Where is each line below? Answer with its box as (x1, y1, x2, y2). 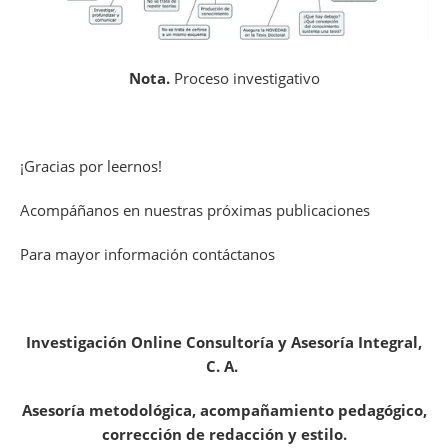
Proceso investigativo (169, 68, 320, 89)
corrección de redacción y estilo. (101, 424, 347, 445)
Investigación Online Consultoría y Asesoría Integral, (26, 332, 422, 353)
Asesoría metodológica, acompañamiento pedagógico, (21, 400, 427, 421)
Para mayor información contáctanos (20, 244, 275, 265)
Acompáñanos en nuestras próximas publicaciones (20, 200, 370, 221)
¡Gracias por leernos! (20, 156, 162, 177)
